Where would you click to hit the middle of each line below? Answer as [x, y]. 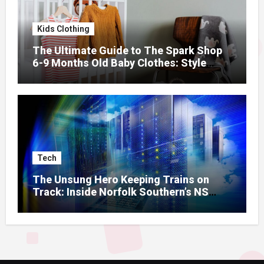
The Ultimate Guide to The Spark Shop [127, 50]
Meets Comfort [70, 75]
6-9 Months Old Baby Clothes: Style [119, 62]
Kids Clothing [63, 29]
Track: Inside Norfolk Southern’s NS [120, 192]
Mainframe [59, 204]
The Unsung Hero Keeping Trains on [121, 180]
